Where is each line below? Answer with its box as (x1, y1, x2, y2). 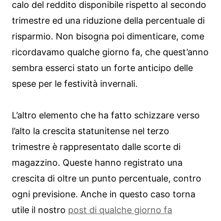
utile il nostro (12, 205, 68, 216)
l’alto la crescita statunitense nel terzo (12, 126, 169, 137)
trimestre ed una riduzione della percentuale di (12, 15, 205, 26)
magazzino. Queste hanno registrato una (12, 157, 183, 168)
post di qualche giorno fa (68, 205, 172, 216)
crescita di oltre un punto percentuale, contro (12, 173, 201, 184)
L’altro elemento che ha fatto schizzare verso (12, 110, 200, 121)
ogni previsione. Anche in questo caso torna (12, 189, 195, 200)
